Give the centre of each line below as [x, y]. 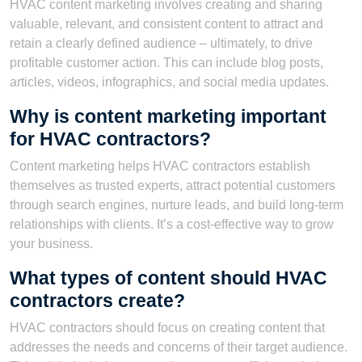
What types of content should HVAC [168, 278]
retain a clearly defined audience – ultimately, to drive [161, 44]
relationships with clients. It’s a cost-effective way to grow [172, 225]
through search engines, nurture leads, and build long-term [177, 205]
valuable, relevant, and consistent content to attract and [166, 24]
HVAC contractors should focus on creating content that [167, 328]
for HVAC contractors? [110, 139]
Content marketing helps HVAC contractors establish [160, 166]
